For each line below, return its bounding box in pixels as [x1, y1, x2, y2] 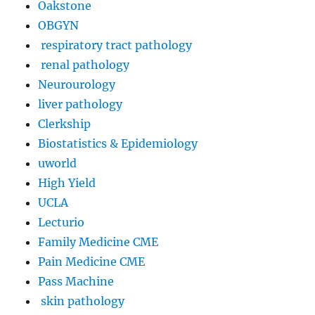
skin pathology [38, 293, 125, 308]
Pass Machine [38, 274, 115, 288]
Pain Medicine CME [38, 254, 146, 269]
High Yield [38, 175, 96, 190]
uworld [38, 155, 77, 170]
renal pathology [38, 57, 130, 72]
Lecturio [38, 214, 85, 229]
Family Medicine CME [38, 234, 159, 249]
